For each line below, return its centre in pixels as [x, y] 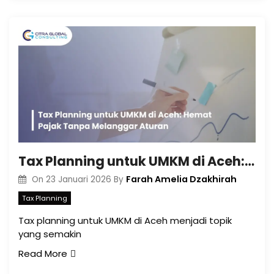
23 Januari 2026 [78, 180]
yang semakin [50, 234]
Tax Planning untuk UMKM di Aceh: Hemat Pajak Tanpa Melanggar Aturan [250, 161]
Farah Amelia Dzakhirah [181, 180]
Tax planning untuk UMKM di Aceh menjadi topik [125, 220]
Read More [43, 253]
